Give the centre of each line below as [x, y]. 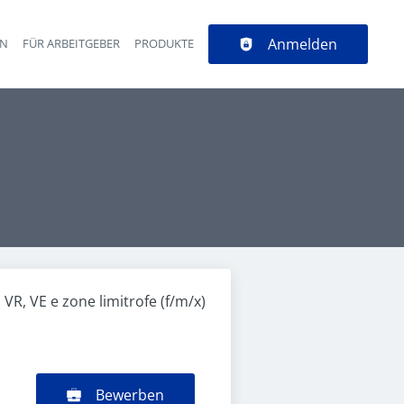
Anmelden [303, 44]
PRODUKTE [164, 43]
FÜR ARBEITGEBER [71, 43]
